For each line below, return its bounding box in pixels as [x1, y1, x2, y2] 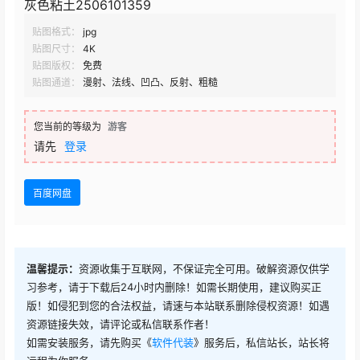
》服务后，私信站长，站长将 [194, 335, 329, 349]
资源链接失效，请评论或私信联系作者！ [27, 317, 215, 330]
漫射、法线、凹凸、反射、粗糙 [83, 76, 218, 89]
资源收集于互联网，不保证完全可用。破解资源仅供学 [79, 261, 329, 275]
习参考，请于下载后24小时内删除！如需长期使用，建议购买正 [27, 280, 321, 293]
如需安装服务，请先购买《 [27, 335, 152, 349]
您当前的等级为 [34, 121, 101, 133]
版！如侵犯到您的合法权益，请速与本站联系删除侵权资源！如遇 [27, 298, 329, 312]
